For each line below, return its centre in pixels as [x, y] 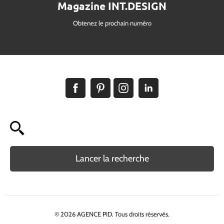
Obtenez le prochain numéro [112, 23]
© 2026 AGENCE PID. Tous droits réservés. [112, 214]
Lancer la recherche [112, 159]
